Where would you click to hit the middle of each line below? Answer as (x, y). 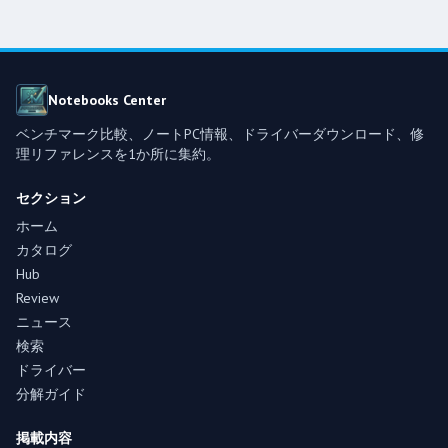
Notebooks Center (107, 99)
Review (37, 297)
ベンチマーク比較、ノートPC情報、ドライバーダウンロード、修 (220, 133)
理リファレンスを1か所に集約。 (118, 153)
